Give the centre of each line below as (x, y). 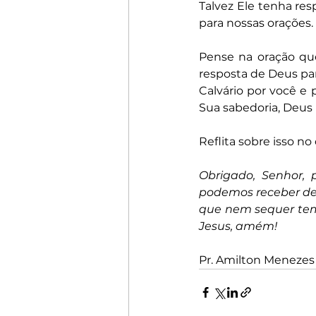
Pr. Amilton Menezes (257, 260)
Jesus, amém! (238, 226)
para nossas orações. (256, 23)
